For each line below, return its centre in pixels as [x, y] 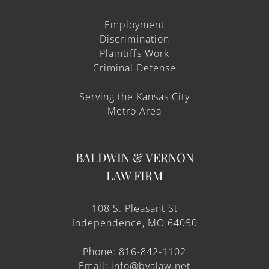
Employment [134, 25]
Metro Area [134, 111]
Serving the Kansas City [134, 97]
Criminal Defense [134, 68]
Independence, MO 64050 [134, 223]
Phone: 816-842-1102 [134, 252]
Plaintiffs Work [134, 53]
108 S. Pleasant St [134, 208]
